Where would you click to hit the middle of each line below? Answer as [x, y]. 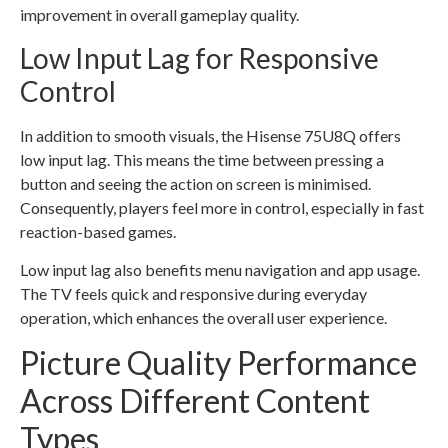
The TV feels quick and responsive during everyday [193, 293]
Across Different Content [195, 401]
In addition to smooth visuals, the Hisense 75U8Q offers [210, 135]
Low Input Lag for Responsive [199, 57]
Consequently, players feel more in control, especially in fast [222, 207]
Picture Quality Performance [218, 363]
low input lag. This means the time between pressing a [202, 159]
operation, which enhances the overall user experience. [203, 317]
